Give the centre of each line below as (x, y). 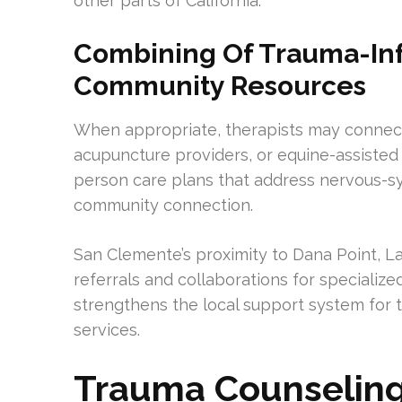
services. (107, 329)
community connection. (163, 205)
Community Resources (220, 85)
